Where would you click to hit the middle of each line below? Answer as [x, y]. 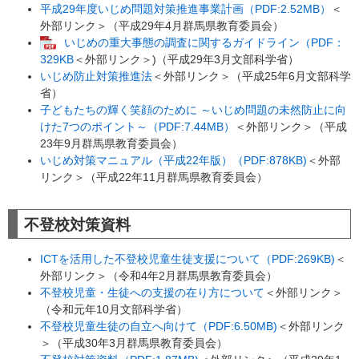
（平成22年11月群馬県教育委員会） [176, 177]
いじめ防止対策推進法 [96, 77]
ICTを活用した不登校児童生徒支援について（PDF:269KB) [188, 259]
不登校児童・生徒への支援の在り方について [152, 293]
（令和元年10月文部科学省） [114, 310]
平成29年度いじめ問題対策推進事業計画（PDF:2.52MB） [186, 8]
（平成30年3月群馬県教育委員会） [139, 343]
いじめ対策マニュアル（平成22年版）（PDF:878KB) [173, 161]
